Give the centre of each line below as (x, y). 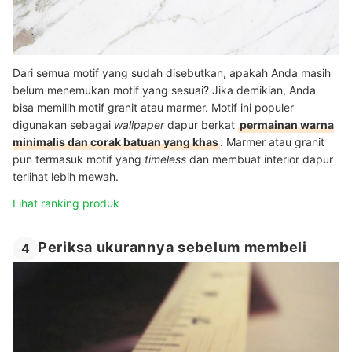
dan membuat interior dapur (261, 159)
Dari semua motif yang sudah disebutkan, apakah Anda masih (172, 72)
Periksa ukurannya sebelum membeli (172, 247)
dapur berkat (203, 124)
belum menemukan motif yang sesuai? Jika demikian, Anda (164, 90)
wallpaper (141, 124)
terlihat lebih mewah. (66, 176)
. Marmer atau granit (272, 141)
